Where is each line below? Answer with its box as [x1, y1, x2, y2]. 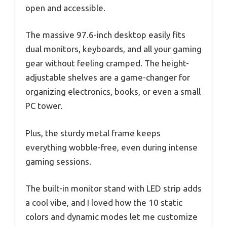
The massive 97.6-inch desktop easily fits [25, 30, 185, 40]
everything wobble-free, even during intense [25, 142, 198, 152]
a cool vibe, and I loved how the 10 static [25, 198, 182, 208]
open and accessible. [25, 3, 105, 13]
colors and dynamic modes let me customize [25, 212, 198, 222]
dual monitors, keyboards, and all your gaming [25, 44, 202, 54]
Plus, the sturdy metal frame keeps [25, 128, 161, 138]
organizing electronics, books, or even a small [25, 87, 201, 97]
